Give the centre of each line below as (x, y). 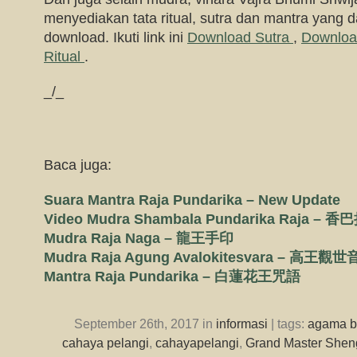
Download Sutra (240, 37)
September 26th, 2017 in (145, 324)
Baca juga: (78, 165)
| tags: (288, 324)
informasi (242, 324)
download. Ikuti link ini (116, 37)
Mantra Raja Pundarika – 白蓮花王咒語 (172, 277)
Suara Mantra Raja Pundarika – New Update (192, 200)
